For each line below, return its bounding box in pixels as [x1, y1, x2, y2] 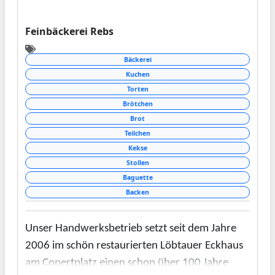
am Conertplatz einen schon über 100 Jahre [25, 257, 228, 269]
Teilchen [125, 128, 150, 137]
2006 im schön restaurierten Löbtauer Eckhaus [25, 239, 243, 252]
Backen [126, 187, 149, 196]
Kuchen [125, 69, 150, 79]
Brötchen [122, 99, 153, 108]
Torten [126, 84, 149, 93]
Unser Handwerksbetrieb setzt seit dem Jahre [25, 222, 236, 234]
